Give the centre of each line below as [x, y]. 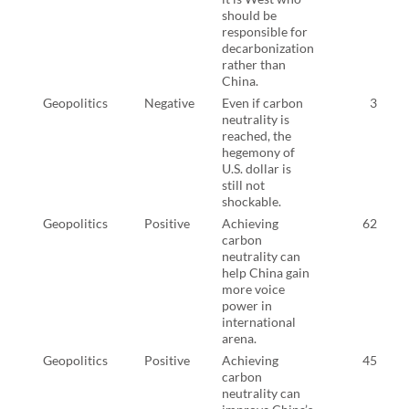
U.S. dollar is [257, 168]
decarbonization [268, 47]
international [259, 321]
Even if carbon [262, 102]
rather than [254, 64]
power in [247, 305]
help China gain [266, 272]
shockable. [252, 201]
